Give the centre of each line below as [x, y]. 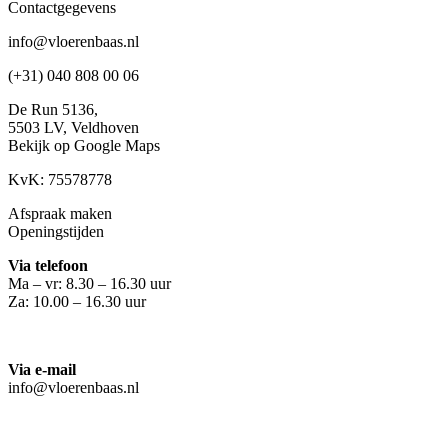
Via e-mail [42, 370]
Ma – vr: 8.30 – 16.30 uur [89, 284]
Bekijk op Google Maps [84, 146]
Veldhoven [105, 128]
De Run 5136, [53, 110]
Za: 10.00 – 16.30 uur [77, 302]
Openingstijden [56, 232]
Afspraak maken [60, 214]
